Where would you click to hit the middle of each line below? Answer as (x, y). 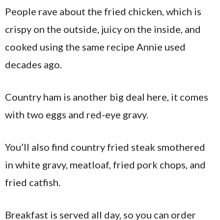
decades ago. (33, 64)
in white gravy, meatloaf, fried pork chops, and (105, 165)
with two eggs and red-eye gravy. (77, 114)
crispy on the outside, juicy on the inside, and (103, 29)
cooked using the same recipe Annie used (95, 47)
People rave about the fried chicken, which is (103, 11)
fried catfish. (33, 182)
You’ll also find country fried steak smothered (105, 147)
